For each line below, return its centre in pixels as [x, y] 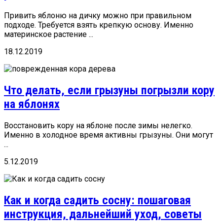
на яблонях [32, 104]
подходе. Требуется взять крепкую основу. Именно [99, 25]
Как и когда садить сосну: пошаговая [97, 200]
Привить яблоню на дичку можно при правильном [98, 16]
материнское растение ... [49, 35]
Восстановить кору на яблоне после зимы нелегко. [98, 125]
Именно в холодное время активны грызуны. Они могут [109, 135]
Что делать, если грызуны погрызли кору [109, 90]
